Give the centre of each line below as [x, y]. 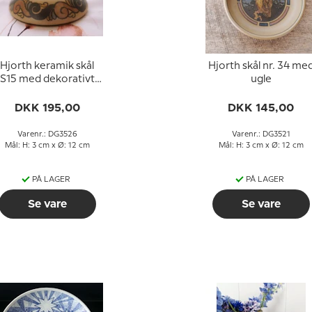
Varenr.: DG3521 [261, 134]
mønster [47, 93]
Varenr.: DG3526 [47, 134]
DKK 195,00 [47, 108]
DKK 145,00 [261, 108]
